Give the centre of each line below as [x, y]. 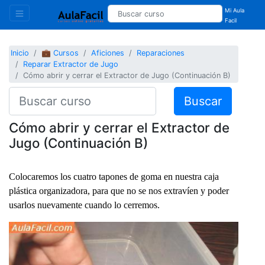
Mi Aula [235, 10]
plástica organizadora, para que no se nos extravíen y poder [119, 190]
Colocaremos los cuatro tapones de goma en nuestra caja [114, 176]
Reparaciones [161, 53]
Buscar [203, 101]
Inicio [20, 53]
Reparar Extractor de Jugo [71, 64]
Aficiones [108, 53]
